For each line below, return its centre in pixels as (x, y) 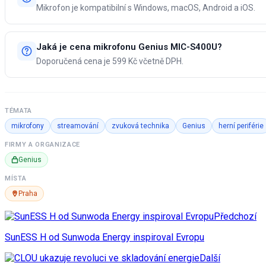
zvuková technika (140, 126)
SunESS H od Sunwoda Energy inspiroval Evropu (104, 237)
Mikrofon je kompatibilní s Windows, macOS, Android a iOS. (146, 8)
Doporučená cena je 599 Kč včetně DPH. (110, 61)
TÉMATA (18, 111)
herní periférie (241, 126)
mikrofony (28, 126)
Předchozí (235, 217)
